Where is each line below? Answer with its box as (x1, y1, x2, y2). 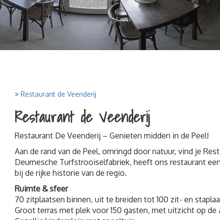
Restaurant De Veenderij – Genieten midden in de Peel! (15, 130, 209, 140)
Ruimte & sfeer (15, 183, 68, 193)
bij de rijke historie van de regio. (15, 167, 127, 178)
